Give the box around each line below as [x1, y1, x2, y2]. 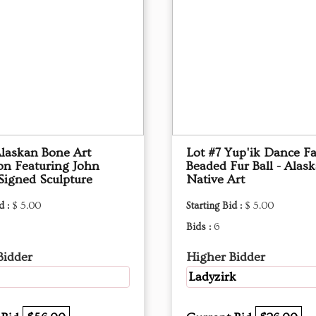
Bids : [186, 221, 214, 233]
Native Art [186, 172, 245, 187]
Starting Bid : [186, 200, 245, 212]
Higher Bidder [186, 250, 265, 265]
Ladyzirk [188, 269, 236, 284]
